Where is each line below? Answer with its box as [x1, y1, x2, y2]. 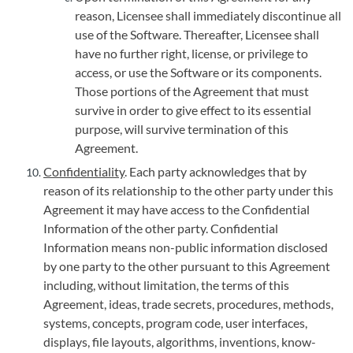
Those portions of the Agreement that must [75, 84, 309, 98]
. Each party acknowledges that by [124, 164, 307, 179]
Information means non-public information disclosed [43, 240, 328, 255]
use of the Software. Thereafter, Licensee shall [75, 27, 319, 42]
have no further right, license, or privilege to [75, 46, 308, 61]
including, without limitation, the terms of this [43, 277, 289, 292]
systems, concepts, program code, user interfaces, [43, 315, 307, 330]
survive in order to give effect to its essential [75, 102, 311, 117]
